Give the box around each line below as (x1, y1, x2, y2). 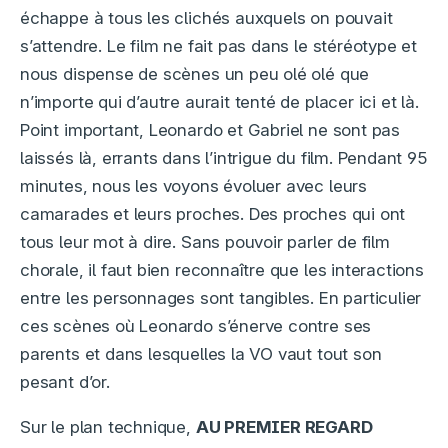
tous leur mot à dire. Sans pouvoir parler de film (20, 232, 390, 253)
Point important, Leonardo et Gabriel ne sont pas (20, 120, 401, 141)
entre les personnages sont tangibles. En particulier (20, 288, 422, 309)
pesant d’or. (20, 372, 110, 393)
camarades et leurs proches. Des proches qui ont (20, 204, 406, 225)
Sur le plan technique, (20, 417, 196, 438)
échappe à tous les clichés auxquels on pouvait (20, 8, 393, 29)
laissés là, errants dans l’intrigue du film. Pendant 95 (20, 148, 427, 169)
